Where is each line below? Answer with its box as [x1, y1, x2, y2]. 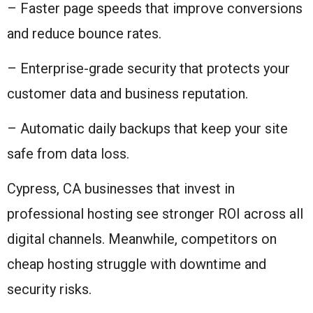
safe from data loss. [7, 145, 129, 162]
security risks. [7, 280, 92, 298]
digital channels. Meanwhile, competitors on [7, 230, 277, 247]
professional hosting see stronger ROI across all [7, 205, 303, 222]
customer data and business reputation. [7, 85, 248, 102]
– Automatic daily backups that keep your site [7, 119, 288, 137]
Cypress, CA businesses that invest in [7, 180, 235, 197]
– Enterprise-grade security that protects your [7, 59, 290, 77]
